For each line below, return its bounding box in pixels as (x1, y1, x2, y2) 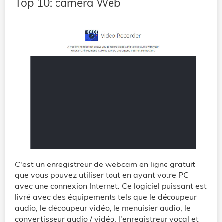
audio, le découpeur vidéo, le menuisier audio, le (15, 202, 191, 213)
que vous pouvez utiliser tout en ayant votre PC (15, 169, 189, 180)
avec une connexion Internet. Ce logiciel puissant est (15, 180, 207, 191)
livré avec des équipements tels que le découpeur (15, 191, 197, 202)
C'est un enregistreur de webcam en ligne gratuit (15, 159, 195, 169)
